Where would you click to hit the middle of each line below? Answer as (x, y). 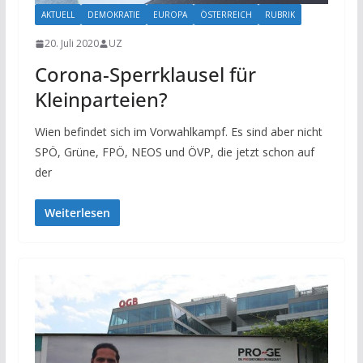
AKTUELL (58, 15)
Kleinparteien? (101, 100)
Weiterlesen (77, 213)
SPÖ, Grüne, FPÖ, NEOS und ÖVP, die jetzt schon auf (174, 152)
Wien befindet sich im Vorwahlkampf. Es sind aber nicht (178, 132)
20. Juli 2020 (71, 44)
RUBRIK (280, 15)
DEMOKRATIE (113, 15)
